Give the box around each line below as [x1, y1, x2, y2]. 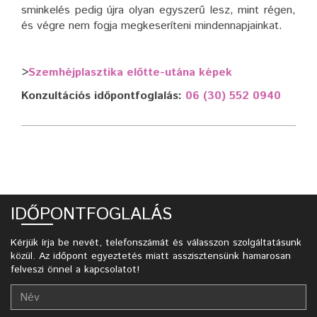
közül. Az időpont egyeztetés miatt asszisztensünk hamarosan [11, 249, 291, 264]
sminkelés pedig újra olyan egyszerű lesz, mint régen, [21, 2, 296, 19]
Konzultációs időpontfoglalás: [21, 88, 185, 105]
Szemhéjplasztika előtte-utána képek [28, 64, 232, 81]
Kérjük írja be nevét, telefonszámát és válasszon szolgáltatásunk [11, 236, 301, 250]
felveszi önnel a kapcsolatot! [11, 263, 139, 277]
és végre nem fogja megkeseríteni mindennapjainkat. [21, 18, 282, 35]
